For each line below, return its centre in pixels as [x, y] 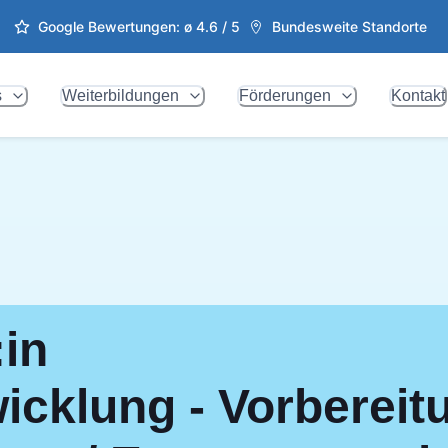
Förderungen [284, 95]
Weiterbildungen [120, 95]
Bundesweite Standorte [349, 26]
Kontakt [417, 95]
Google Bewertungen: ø [116, 26]
